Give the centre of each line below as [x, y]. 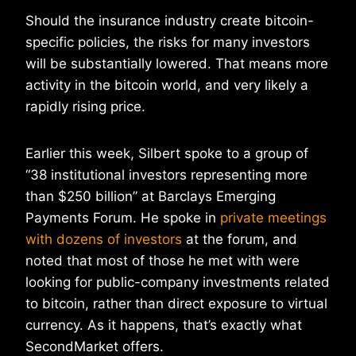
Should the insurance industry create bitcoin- [170, 21]
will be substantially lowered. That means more [177, 64]
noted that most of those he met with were [163, 261]
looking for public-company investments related [178, 282]
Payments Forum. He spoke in [123, 218]
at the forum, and [240, 240]
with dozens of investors [104, 240]
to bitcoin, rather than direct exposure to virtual [176, 304]
